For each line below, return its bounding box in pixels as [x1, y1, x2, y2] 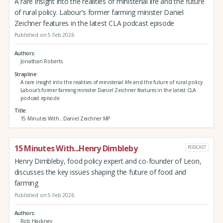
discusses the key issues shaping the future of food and [14, 167, 187, 177]
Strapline [14, 70, 36, 78]
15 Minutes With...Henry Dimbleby [14, 143, 137, 154]
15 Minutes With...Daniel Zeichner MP [20, 115, 111, 122]
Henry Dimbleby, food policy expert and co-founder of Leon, [14, 156, 202, 166]
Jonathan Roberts [20, 57, 63, 65]
